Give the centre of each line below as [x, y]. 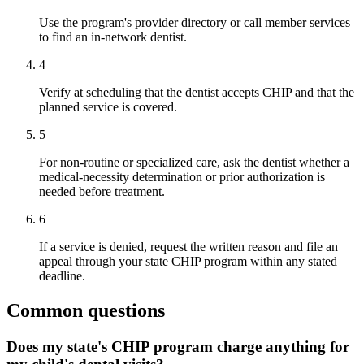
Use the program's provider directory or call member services [195, 23]
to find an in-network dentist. [113, 37]
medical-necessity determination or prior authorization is [182, 177]
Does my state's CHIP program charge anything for [178, 347]
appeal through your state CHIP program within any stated [188, 262]
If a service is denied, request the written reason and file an [188, 247]
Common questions [86, 311]
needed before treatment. [102, 192]
